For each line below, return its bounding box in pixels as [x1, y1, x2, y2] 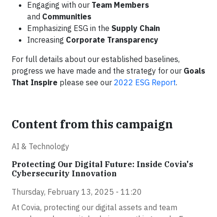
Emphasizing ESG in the [27, 23, 111, 33]
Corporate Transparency [66, 35, 160, 45]
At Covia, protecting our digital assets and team [12, 202, 177, 212]
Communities [42, 12, 93, 21]
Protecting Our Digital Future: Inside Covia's [12, 159, 193, 169]
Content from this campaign [12, 117, 173, 131]
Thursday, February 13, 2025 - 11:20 [12, 187, 142, 197]
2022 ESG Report [114, 77, 176, 87]
